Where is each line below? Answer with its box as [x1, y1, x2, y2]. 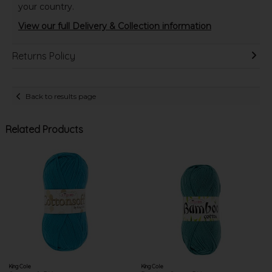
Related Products [5, 123, 83, 136]
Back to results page [25, 91, 97, 101]
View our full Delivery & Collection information [18, 21, 211, 32]
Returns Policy [12, 50, 75, 63]
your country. [18, 1, 74, 13]
